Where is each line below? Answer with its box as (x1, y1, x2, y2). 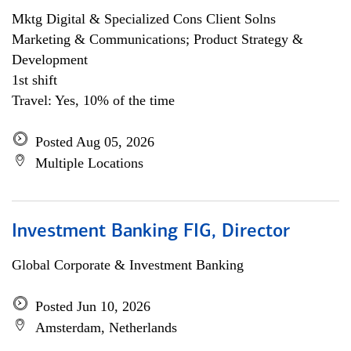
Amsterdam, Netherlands (35, 320, 177, 335)
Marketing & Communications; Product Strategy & (12, 31, 303, 47)
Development (12, 52, 88, 67)
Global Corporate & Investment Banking (12, 257, 244, 273)
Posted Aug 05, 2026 (35, 134, 154, 150)
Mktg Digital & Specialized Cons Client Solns (12, 11, 276, 27)
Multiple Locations (35, 155, 143, 171)
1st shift (12, 72, 57, 88)
